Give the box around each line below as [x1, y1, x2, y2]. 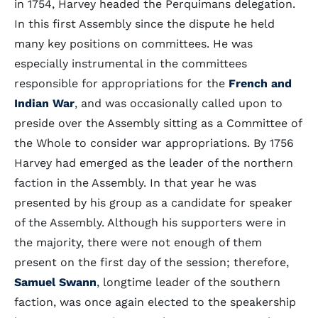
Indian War [14, 97, 75, 110]
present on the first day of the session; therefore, [14, 256, 289, 269]
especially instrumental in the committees [14, 57, 247, 70]
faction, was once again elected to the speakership [14, 295, 296, 309]
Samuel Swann [14, 275, 97, 289]
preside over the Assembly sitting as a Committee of [14, 116, 302, 130]
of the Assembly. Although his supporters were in [14, 216, 286, 229]
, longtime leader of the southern [97, 275, 280, 289]
